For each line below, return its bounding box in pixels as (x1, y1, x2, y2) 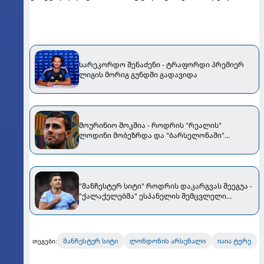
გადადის (79, 140, 113, 150)
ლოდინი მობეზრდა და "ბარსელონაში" (79, 130, 225, 140)
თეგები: (32, 236, 57, 245)
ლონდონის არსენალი (129, 236, 206, 246)
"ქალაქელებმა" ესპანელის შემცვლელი (79, 190, 226, 201)
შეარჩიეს (79, 200, 114, 211)
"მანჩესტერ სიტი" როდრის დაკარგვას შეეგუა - (79, 180, 252, 191)
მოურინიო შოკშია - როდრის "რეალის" (79, 120, 222, 130)
